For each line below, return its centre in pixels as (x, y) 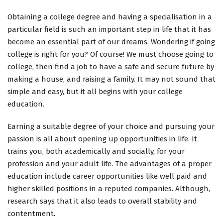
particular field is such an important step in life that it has (109, 30)
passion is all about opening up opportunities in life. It (102, 139)
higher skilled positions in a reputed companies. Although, (109, 188)
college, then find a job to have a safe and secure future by (111, 67)
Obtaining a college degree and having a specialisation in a (110, 17)
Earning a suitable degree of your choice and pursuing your (111, 126)
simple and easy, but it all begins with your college (95, 92)
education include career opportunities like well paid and (107, 176)
